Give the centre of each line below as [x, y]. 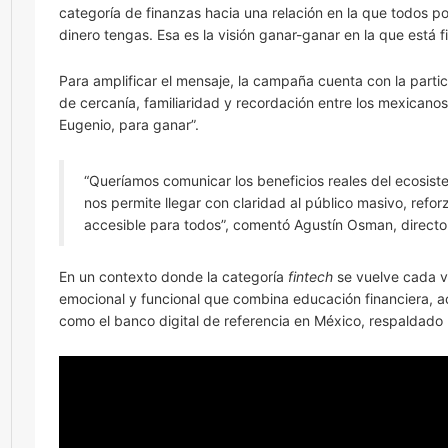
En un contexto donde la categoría [173, 276]
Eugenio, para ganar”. [129, 124]
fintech [310, 276]
